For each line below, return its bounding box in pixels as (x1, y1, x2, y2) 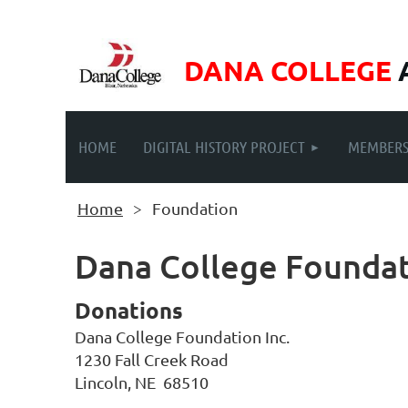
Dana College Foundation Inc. (75, 327, 290, 346)
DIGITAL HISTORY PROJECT (142, 137, 305, 157)
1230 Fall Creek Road (75, 350, 229, 369)
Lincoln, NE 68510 (75, 372, 209, 392)
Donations (75, 296, 183, 324)
